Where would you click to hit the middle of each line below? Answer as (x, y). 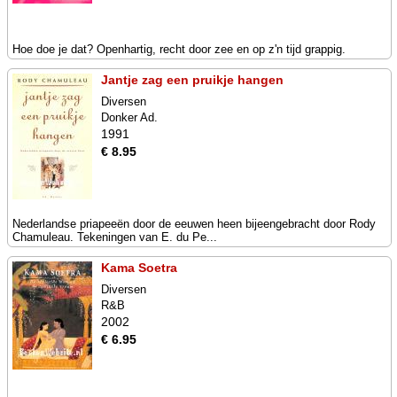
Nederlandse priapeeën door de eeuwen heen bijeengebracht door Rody (194, 224)
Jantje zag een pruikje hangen (192, 80)
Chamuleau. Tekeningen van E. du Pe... (115, 237)
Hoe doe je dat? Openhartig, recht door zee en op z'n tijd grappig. (179, 49)
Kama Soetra (139, 268)
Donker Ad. (129, 117)
